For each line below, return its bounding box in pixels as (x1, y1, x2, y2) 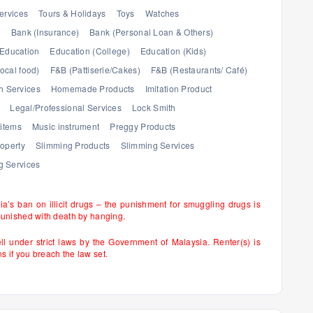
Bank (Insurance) (10, 26, 80, 38)
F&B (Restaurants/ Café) (150, 64, 248, 75)
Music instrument (31, 120, 100, 132)
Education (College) (50, 45, 130, 57)
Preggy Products (110, 120, 176, 132)
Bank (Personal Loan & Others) (89, 26, 214, 38)
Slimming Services (120, 139, 195, 151)
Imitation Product (145, 82, 212, 94)
